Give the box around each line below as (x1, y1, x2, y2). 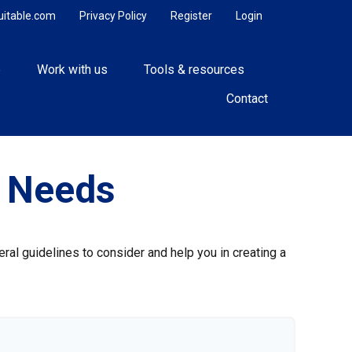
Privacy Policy (79, 9, 148, 22)
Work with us (37, 62, 108, 78)
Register (170, 9, 213, 22)
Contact (226, 90, 269, 106)
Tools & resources (144, 62, 245, 78)
